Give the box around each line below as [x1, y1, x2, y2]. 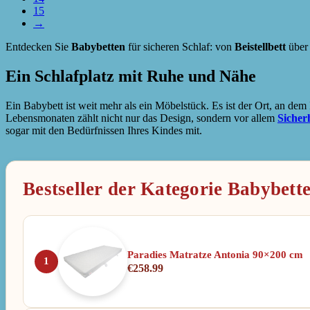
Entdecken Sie [6, 40, 71, 53]
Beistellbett [235, 40, 286, 53]
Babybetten [71, 40, 125, 53]
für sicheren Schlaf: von [125, 40, 235, 53]
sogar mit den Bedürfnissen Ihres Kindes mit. [6, 124, 202, 136]
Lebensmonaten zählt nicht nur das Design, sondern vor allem [6, 111, 277, 124]
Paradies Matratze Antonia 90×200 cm [127, 249, 303, 261]
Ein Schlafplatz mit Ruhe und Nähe [6, 66, 256, 85]
